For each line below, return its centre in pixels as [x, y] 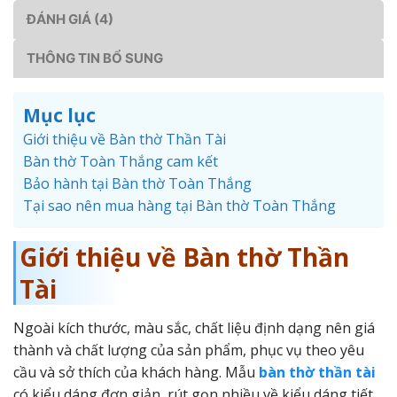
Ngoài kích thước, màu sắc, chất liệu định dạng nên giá [194, 327]
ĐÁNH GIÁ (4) [70, 19]
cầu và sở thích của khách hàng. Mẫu [136, 372]
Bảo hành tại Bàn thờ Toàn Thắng [137, 183]
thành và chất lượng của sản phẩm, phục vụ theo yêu [189, 350]
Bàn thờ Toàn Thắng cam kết [121, 161]
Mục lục [59, 115]
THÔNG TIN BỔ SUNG [95, 58]
